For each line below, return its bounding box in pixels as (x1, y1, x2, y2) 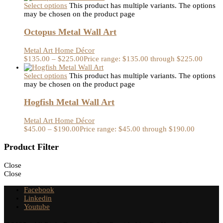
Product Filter (4, 142, 59, 152)
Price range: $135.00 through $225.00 (84, 54, 203, 63)
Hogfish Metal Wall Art (24, 97, 114, 108)
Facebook (24, 186, 54, 194)
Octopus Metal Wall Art (24, 27, 116, 37)
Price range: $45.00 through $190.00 (80, 124, 195, 133)
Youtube (24, 203, 50, 211)
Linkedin (24, 194, 52, 202)
